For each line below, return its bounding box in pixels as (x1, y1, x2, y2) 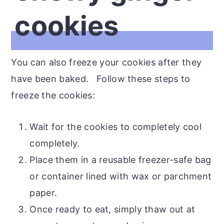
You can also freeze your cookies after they (11, 56, 202, 67)
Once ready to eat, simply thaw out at (29, 203, 195, 214)
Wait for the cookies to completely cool (29, 121, 202, 132)
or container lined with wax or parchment (29, 170, 212, 181)
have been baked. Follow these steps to (11, 73, 190, 84)
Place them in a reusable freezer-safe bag (29, 154, 211, 165)
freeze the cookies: (11, 89, 95, 100)
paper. (29, 187, 57, 198)
